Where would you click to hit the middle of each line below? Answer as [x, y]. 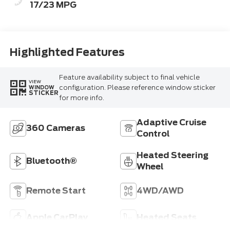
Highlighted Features [67, 52]
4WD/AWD [160, 191]
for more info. [81, 98]
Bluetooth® [51, 161]
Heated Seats [167, 218]
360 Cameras [55, 128]
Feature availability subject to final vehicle [129, 77]
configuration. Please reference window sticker [137, 87]
